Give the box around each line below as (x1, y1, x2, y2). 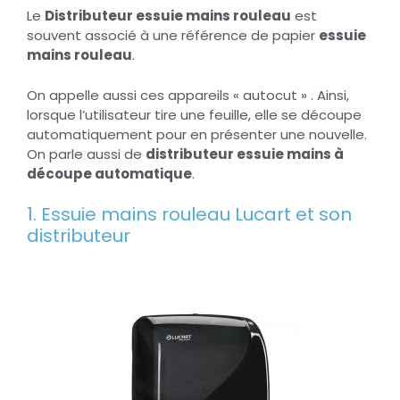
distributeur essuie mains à (146, 144, 344, 163)
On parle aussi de (27, 144, 146, 163)
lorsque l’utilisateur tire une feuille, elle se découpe (27, 104, 362, 124)
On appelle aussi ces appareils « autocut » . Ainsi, (27, 85, 349, 104)
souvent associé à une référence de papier (27, 26, 319, 46)
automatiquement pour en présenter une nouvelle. (27, 124, 367, 144)
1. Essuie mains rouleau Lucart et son (27, 202, 352, 228)
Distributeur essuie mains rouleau (45, 6, 291, 26)
